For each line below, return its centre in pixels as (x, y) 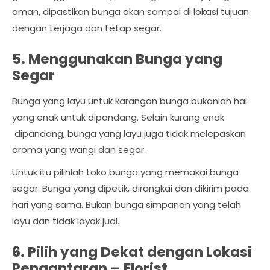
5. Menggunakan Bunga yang (117, 59)
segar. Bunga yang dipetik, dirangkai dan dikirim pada (130, 189)
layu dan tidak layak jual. (66, 221)
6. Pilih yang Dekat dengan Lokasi (132, 252)
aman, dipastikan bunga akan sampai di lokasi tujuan (130, 12)
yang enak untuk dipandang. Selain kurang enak (118, 118)
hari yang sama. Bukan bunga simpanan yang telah (127, 205)
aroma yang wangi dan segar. (79, 150)
